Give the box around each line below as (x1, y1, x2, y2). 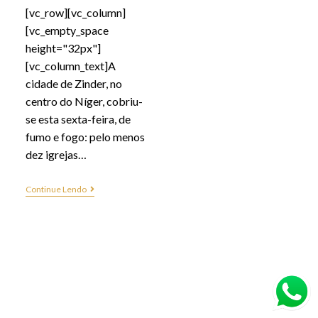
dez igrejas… (25, 147, 87, 161)
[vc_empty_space (25, 23, 109, 37)
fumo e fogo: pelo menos (25, 129, 145, 143)
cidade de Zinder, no (25, 76, 122, 90)
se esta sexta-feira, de (25, 111, 131, 126)
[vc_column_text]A (25, 58, 116, 72)
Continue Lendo (25, 183, 87, 194)
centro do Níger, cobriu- (25, 94, 143, 108)
